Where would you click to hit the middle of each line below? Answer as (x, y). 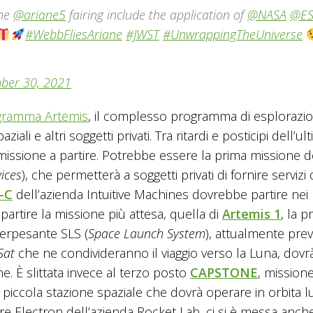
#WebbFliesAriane (74, 34)
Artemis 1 (252, 214)
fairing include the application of (156, 14)
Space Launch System (147, 234)
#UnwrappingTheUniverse (233, 34)
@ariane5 (39, 14)
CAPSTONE (224, 273)
